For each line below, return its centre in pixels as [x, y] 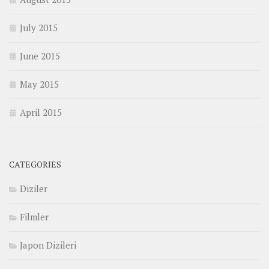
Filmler [34, 217]
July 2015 [39, 28]
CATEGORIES [35, 165]
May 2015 [39, 84]
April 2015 [41, 113]
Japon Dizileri [48, 245]
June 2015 [40, 56]
